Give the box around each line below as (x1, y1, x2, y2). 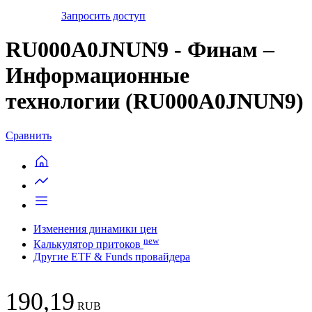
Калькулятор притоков (33, 237, 141, 250)
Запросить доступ (61, 9, 146, 22)
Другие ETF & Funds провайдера (33, 250, 190, 263)
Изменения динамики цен (33, 222, 157, 235)
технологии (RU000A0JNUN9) (6, 88, 304, 114)
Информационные (6, 63, 189, 88)
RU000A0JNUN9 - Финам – (6, 37, 274, 63)
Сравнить (6, 129, 52, 141)
